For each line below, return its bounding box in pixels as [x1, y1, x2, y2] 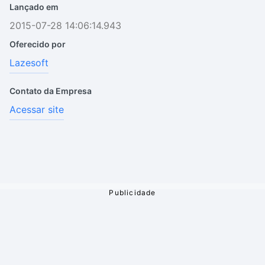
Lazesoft [9, 57, 49, 69]
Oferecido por [9, 39, 66, 49]
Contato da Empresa [9, 86, 92, 96]
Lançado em [9, 2, 59, 12]
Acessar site [9, 104, 64, 115]
